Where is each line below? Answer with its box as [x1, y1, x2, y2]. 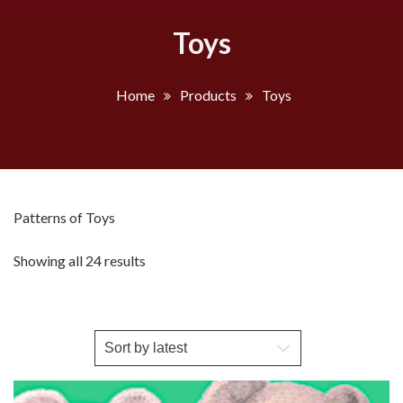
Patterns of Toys [13, 208, 115, 226]
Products [180, 85, 237, 103]
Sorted [145, 250, 186, 268]
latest [145, 293, 180, 311]
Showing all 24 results [13, 251, 146, 269]
